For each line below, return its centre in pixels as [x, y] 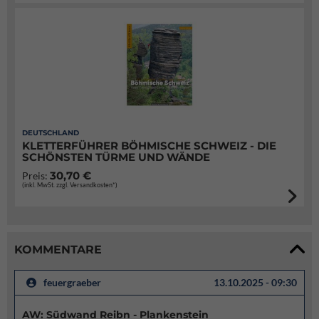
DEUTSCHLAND [51, 133]
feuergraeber [72, 282]
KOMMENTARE [58, 249]
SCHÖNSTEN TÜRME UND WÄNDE [116, 157]
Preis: [36, 176]
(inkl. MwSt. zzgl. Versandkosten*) [70, 185]
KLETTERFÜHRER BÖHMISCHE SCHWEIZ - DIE [149, 146]
